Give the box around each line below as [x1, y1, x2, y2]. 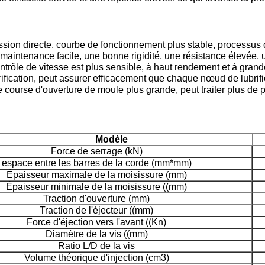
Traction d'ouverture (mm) [43, 193, 150, 204]
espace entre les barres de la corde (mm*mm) [1, 158, 192, 169]
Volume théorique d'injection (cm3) [24, 253, 169, 263]
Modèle [95, 134, 128, 145]
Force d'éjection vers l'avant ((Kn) [27, 217, 166, 228]
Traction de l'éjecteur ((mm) [40, 205, 153, 216]
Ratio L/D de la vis [58, 241, 135, 251]
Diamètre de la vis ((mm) [45, 229, 148, 240]
